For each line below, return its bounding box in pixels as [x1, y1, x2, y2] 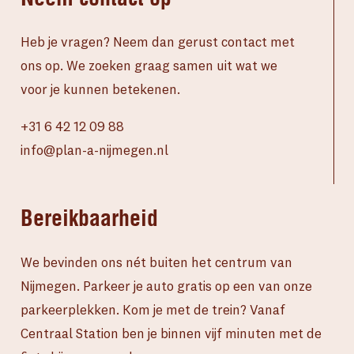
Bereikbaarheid [20, 203, 158, 232]
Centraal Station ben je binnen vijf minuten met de [20, 325, 322, 342]
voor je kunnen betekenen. [20, 81, 180, 98]
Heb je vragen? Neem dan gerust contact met [20, 33, 295, 51]
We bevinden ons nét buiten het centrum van [20, 254, 292, 271]
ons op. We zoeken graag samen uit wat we [20, 57, 277, 74]
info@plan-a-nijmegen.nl [20, 141, 168, 159]
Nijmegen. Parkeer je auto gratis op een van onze [20, 277, 312, 295]
